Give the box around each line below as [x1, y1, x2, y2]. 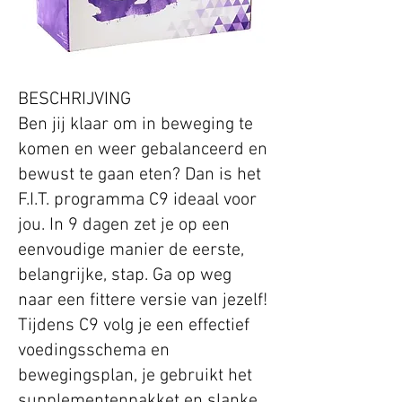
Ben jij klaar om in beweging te [18, 114, 253, 136]
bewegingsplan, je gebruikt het [18, 365, 252, 388]
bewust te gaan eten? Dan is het [18, 164, 261, 187]
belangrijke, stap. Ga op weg [18, 265, 232, 287]
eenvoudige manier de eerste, [18, 240, 244, 262]
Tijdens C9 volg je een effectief [18, 315, 249, 337]
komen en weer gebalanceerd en [18, 139, 267, 162]
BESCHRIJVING [18, 89, 131, 111]
